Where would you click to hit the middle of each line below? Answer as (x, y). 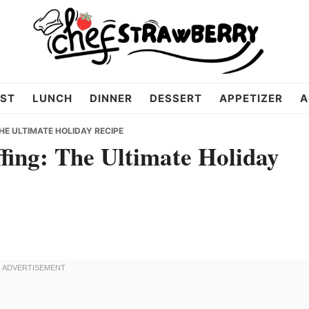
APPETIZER (251, 98)
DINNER (111, 98)
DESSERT (176, 98)
